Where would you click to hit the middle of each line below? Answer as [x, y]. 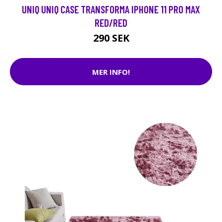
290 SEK [111, 38]
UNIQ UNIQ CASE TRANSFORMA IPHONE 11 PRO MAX [111, 9]
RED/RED [111, 23]
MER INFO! [111, 72]
